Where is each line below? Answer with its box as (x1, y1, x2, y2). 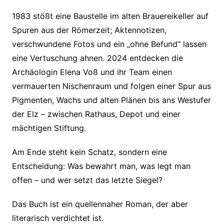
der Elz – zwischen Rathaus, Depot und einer (11, 109, 180, 119)
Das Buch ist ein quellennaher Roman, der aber (11, 199, 188, 209)
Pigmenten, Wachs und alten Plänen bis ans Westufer (11, 95, 211, 105)
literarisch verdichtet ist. (11, 213, 103, 223)
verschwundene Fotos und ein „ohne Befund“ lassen (11, 39, 206, 49)
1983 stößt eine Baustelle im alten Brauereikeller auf (11, 11, 208, 21)
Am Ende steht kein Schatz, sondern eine (11, 147, 167, 157)
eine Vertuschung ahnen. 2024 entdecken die (11, 53, 183, 63)
